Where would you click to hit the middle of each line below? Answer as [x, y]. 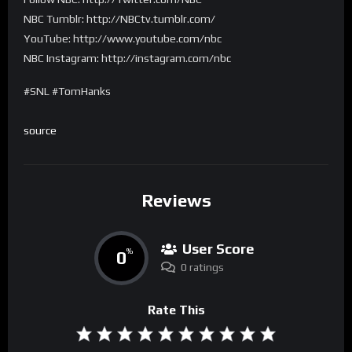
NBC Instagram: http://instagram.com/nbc [127, 59]
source [40, 130]
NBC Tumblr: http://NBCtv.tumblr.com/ [119, 19]
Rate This [176, 310]
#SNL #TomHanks [67, 91]
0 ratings [202, 268]
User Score [218, 249]
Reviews [176, 200]
